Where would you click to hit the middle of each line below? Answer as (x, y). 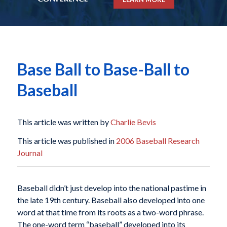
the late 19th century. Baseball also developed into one (111, 200)
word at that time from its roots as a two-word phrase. (110, 212)
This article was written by (64, 122)
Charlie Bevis (133, 122)
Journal (30, 153)
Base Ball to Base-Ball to (103, 69)
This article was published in (66, 141)
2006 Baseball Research (158, 141)
